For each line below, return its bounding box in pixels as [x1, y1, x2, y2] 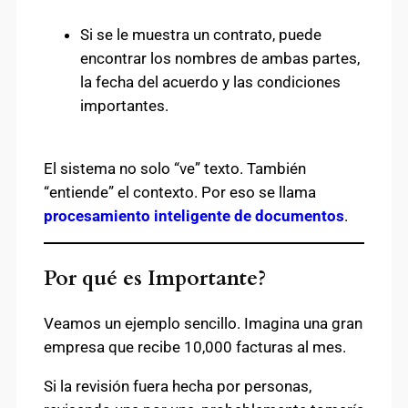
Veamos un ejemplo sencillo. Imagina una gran [44, 313, 362, 332]
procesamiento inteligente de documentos [44, 206, 344, 225]
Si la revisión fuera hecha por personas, [44, 376, 311, 395]
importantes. [80, 96, 168, 115]
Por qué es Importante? [44, 263, 266, 292]
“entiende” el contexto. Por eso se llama [44, 182, 316, 201]
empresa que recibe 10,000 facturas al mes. [44, 337, 346, 356]
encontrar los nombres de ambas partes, [80, 48, 360, 67]
